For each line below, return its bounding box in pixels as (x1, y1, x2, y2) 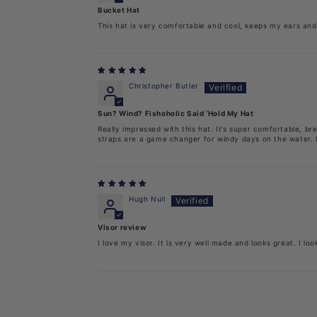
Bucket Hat (98, 6, 140, 15)
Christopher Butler (129, 81, 199, 91)
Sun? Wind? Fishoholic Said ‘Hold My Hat (98, 109, 254, 118)
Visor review (98, 222, 147, 231)
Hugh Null (129, 195, 166, 204)
